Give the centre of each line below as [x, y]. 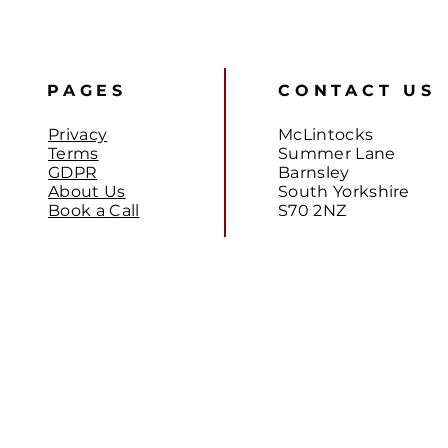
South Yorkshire [344, 192]
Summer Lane [337, 154]
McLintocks [326, 135]
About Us [87, 192]
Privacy [78, 135]
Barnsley [314, 173]
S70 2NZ [312, 211]
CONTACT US [357, 91]
